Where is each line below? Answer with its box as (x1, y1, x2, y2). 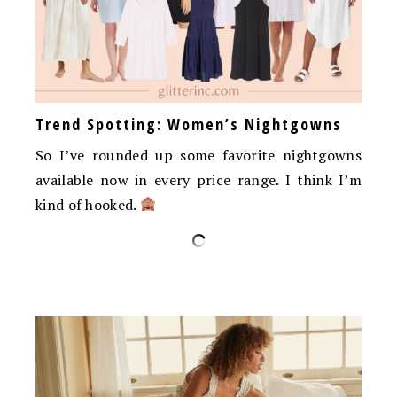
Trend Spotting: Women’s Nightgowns (35, 113, 342, 135)
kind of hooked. (35, 194, 140, 214)
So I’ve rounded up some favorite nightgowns (35, 144, 362, 165)
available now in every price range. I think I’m (35, 169, 362, 190)
